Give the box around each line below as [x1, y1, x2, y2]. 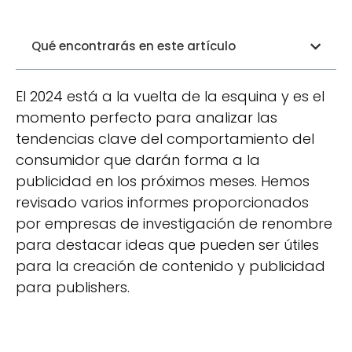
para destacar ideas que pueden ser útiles [16, 235, 319, 255]
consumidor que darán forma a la [16, 150, 260, 170]
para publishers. [16, 277, 130, 297]
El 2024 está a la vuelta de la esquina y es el [16, 86, 324, 106]
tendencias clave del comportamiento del [16, 129, 314, 148]
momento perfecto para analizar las [16, 108, 277, 127]
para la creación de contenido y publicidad [16, 256, 325, 276]
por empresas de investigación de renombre [16, 214, 332, 233]
